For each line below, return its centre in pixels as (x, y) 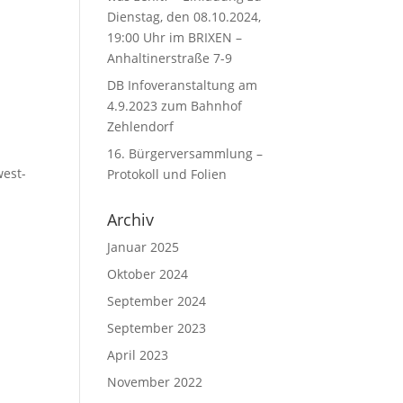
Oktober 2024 (148, 274)
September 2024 (157, 301)
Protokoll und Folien (167, 174)
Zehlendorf (141, 126)
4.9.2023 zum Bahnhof (175, 106)
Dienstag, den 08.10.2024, (184, 17)
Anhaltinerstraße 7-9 (170, 58)
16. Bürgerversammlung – (185, 153)
